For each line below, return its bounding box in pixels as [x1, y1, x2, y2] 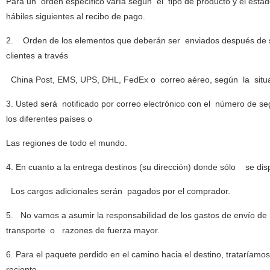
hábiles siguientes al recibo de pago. [5, 11, 145, 21]
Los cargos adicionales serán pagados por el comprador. [5, 186, 230, 196]
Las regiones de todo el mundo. [5, 138, 127, 148]
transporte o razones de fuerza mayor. [5, 225, 160, 235]
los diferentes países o [5, 114, 92, 124]
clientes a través [5, 51, 68, 60]
